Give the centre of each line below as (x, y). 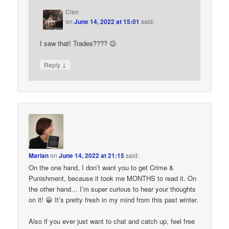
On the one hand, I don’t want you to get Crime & (101, 168)
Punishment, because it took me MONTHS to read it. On (113, 178)
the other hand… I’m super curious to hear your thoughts (112, 189)
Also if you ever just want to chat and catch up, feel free (112, 221)
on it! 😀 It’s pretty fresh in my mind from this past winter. (114, 200)
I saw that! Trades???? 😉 (78, 43)
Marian (39, 156)
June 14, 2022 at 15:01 (107, 22)
